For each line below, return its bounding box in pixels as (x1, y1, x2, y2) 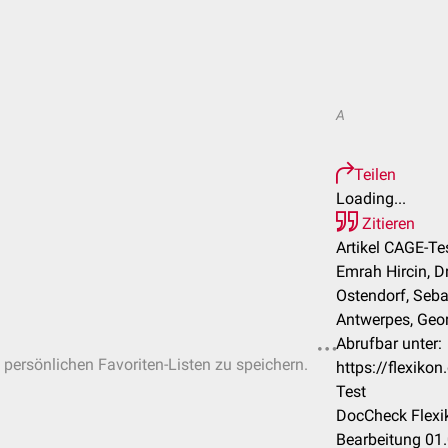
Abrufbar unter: (336, 334, 442, 353)
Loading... (336, 189, 406, 208)
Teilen (354, 165, 396, 184)
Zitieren (358, 214, 415, 233)
